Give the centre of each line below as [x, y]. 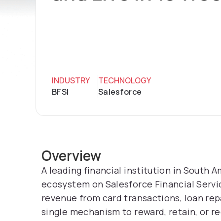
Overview [71, 155]
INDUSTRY [71, 80]
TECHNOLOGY [125, 80]
